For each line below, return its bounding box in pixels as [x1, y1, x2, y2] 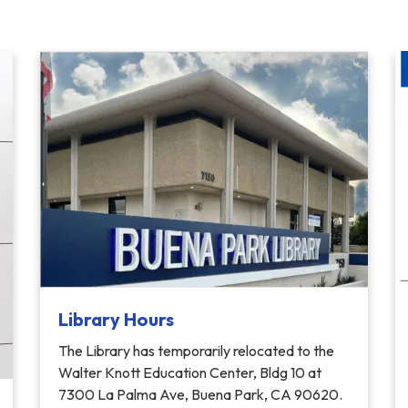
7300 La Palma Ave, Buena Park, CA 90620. [58, 385, 342, 403]
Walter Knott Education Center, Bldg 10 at [58, 363, 321, 382]
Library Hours [58, 308, 174, 331]
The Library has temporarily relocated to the [58, 342, 334, 360]
